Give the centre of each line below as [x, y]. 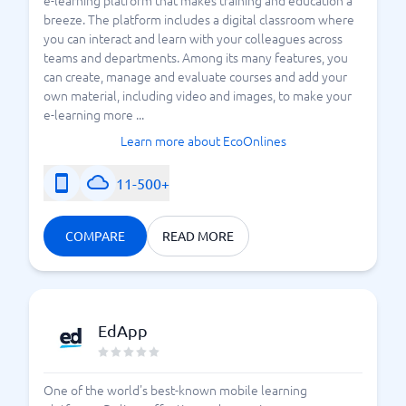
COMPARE [95, 236]
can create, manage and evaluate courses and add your [195, 76]
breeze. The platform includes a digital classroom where [199, 19]
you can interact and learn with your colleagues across [193, 38]
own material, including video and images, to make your [198, 95]
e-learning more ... [94, 114]
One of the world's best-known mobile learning [175, 389]
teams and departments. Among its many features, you [196, 57]
